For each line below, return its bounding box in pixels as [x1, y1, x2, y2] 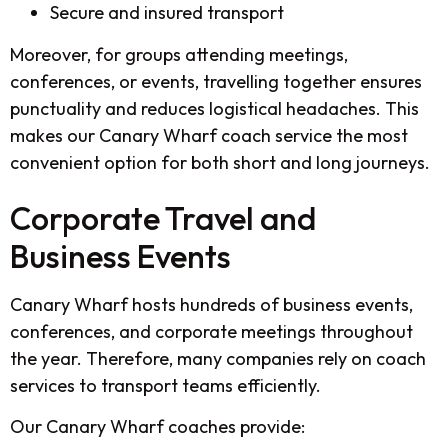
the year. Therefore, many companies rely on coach [10, 346, 426, 370]
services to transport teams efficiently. [10, 373, 321, 397]
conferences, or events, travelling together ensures [10, 69, 422, 93]
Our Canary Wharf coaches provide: [10, 415, 305, 439]
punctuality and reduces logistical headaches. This [10, 96, 419, 120]
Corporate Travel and [10, 197, 316, 238]
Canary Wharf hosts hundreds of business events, [10, 292, 413, 316]
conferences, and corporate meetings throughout [10, 319, 413, 343]
